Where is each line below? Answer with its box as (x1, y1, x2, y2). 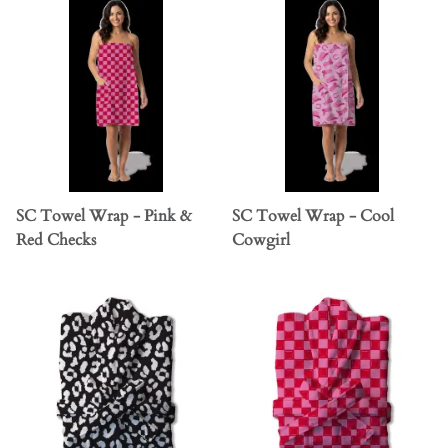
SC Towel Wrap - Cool (232, 205, 394, 228)
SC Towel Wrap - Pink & (16, 205, 192, 228)
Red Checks (16, 229, 96, 252)
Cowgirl (232, 229, 290, 252)
